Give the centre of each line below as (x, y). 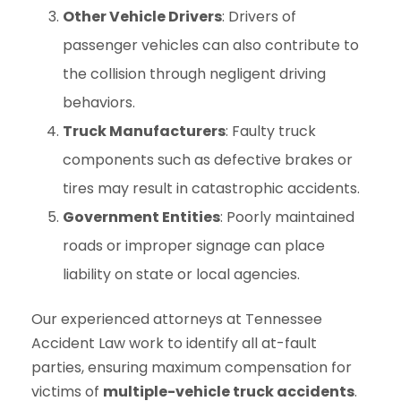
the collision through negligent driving (194, 74)
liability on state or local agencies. (181, 274)
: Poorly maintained (287, 217)
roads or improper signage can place (194, 246)
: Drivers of (259, 17)
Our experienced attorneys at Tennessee (177, 319)
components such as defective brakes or (208, 160)
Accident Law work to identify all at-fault (174, 343)
